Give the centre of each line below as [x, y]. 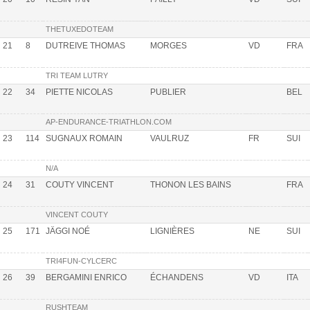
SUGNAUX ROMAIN [84, 138]
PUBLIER [168, 92]
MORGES [168, 45]
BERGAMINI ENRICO [86, 277]
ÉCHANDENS [177, 277]
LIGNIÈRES [172, 231]
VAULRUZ [170, 138]
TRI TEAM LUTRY [77, 75]
